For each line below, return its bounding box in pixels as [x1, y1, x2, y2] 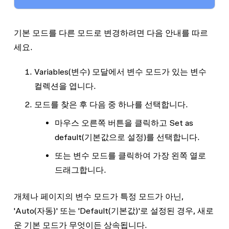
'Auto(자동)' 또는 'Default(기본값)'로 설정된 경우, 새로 [13, 205, 214, 215]
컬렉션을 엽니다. [34, 81, 96, 90]
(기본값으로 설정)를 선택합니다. [81, 132, 200, 142]
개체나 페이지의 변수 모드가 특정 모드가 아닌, [13, 191, 184, 201]
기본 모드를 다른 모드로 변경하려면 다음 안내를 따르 [13, 28, 208, 37]
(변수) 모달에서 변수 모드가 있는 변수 [68, 66, 207, 76]
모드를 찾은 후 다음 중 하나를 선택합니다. [34, 99, 188, 109]
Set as [169, 118, 193, 127]
